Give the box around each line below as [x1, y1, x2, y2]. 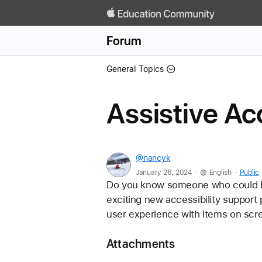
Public [239, 168, 260, 177]
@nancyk [136, 153, 171, 163]
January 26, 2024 [136, 168, 192, 177]
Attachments [106, 236, 175, 251]
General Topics [106, 64, 164, 74]
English [209, 168, 232, 177]
